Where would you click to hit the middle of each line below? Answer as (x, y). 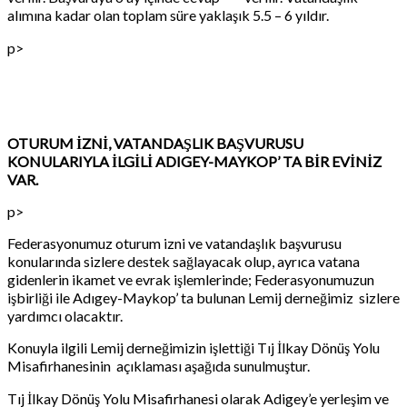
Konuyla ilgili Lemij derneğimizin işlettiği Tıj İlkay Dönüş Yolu (194, 347)
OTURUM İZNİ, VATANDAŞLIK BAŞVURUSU (155, 143)
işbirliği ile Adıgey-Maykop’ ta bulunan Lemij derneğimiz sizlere (203, 297)
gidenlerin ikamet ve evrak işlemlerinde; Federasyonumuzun (191, 279)
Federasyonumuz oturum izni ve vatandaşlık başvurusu (174, 243)
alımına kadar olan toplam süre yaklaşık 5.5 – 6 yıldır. (168, 15)
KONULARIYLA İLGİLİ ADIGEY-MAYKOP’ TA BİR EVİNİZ (194, 161)
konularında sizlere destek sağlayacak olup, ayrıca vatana (184, 261)
